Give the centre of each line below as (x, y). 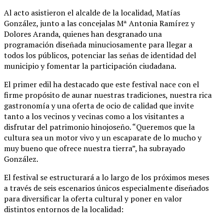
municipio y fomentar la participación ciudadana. (90, 66)
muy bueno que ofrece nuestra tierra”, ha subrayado (94, 148)
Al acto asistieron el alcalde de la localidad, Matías (92, 12)
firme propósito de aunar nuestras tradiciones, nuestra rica (108, 95)
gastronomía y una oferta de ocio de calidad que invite (99, 105)
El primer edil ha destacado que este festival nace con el (101, 84)
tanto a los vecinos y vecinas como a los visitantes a (94, 116)
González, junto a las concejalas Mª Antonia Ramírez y (99, 23)
